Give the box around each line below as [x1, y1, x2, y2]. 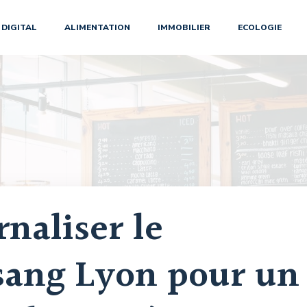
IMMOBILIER [157, 22, 210, 33]
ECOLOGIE [237, 22, 282, 33]
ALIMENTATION [64, 22, 130, 33]
